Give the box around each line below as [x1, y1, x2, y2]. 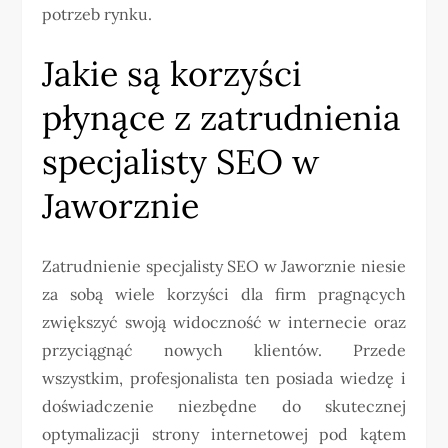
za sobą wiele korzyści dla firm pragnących [42, 284, 406, 305]
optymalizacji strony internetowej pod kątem [42, 424, 406, 445]
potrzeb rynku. [42, 4, 153, 25]
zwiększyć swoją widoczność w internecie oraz [42, 312, 406, 333]
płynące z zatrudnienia [42, 96, 402, 140]
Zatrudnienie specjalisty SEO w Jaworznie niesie [42, 256, 406, 277]
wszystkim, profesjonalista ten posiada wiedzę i [42, 368, 406, 389]
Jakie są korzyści [42, 52, 303, 96]
